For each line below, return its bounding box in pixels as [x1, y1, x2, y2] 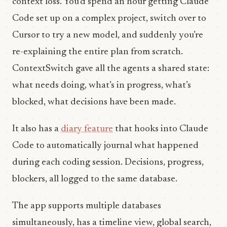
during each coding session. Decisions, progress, [12, 158, 204, 167]
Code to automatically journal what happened [12, 141, 199, 150]
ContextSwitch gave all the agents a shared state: [12, 64, 209, 73]
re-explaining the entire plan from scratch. [12, 47, 183, 57]
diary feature [61, 124, 113, 134]
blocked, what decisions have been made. [12, 97, 176, 107]
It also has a [12, 124, 61, 134]
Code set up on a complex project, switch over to [12, 14, 206, 23]
